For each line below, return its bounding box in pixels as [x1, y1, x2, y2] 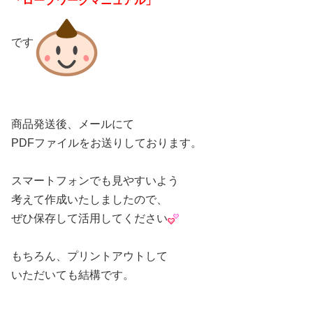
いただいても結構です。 [11, 268, 134, 281]
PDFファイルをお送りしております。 [11, 136, 202, 149]
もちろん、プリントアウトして [11, 249, 168, 262]
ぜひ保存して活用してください [11, 212, 168, 224]
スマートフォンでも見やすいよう [11, 174, 179, 187]
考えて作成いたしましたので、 [11, 193, 168, 205]
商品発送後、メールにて [11, 117, 134, 130]
